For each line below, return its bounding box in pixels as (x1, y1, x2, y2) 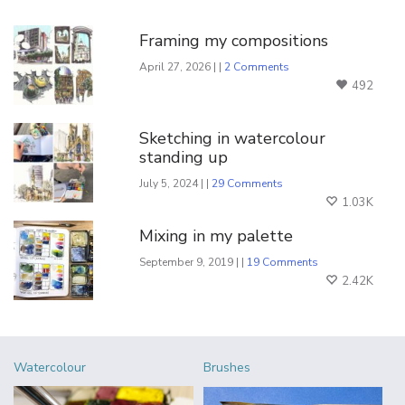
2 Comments (224, 59, 290, 74)
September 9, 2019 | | (139, 254, 248, 269)
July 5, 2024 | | (139, 175, 212, 191)
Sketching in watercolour (139, 127, 326, 149)
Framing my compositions (139, 29, 329, 52)
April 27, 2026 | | (139, 59, 225, 74)
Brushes (202, 358, 250, 376)
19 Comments (247, 254, 319, 269)
